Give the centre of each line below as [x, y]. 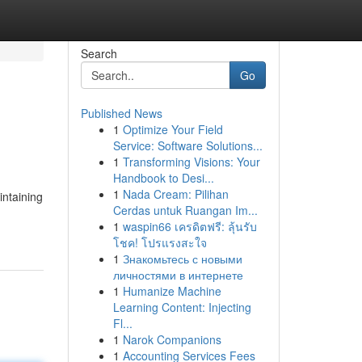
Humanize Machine [172, 291]
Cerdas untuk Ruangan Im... [185, 210]
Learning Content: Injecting [182, 307]
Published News [121, 113]
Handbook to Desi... [163, 178]
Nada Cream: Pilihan [175, 194]
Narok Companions [172, 339]
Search [99, 53]
